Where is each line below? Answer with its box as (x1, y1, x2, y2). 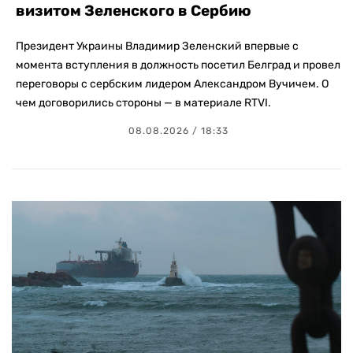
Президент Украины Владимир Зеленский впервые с (16, 39, 299, 54)
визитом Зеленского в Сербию (16, 2, 251, 20)
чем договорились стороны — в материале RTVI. (16, 96, 271, 110)
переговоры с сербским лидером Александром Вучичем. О (16, 77, 329, 91)
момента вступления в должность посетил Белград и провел (16, 58, 340, 72)
